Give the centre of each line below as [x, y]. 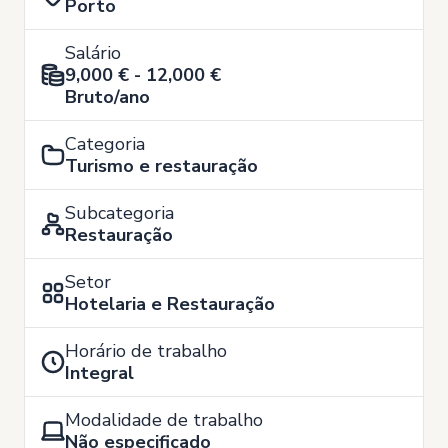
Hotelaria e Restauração [170, 304]
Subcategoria [119, 213]
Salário [93, 53]
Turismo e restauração [161, 166]
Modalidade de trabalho [164, 420]
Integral [99, 373]
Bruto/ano [107, 97]
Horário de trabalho [146, 351]
